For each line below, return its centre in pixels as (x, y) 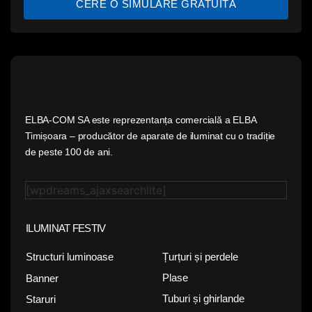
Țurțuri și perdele (200, 256)
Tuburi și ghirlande (203, 299)
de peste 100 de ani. (69, 152)
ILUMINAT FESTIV (66, 228)
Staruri (41, 299)
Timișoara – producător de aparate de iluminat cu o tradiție (150, 136)
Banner (42, 278)
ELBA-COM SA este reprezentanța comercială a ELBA (141, 120)
